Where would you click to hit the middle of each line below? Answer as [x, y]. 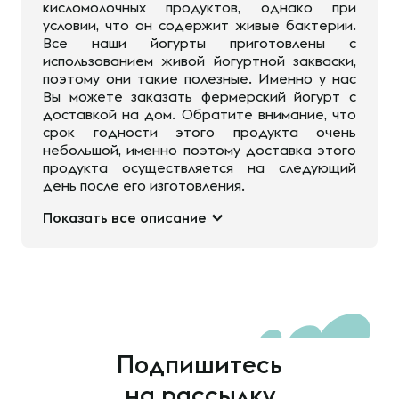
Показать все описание [125, 217]
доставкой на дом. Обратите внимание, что [199, 114]
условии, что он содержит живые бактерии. [199, 25]
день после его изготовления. [144, 185]
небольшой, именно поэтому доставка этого [199, 150]
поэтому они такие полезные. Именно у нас [199, 78]
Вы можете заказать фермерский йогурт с [199, 96]
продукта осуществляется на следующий [199, 167]
